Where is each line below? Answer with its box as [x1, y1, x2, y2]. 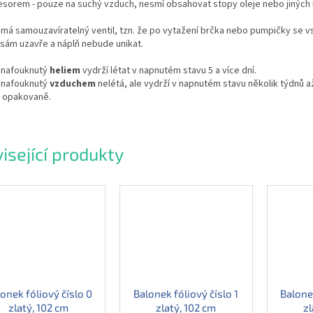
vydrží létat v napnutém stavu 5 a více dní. [80, 63, 256, 78]
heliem [50, 63, 80, 78]
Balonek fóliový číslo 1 [133, 287, 239, 300]
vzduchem [50, 76, 96, 91]
